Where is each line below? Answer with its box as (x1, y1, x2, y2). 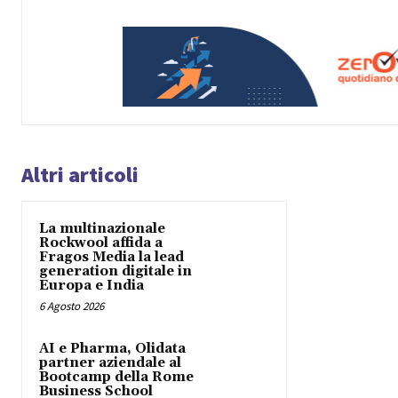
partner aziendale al (39, 354, 181, 372)
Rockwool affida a (39, 235, 163, 252)
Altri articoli (21, 161, 139, 189)
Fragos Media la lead (39, 249, 184, 267)
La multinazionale (39, 220, 165, 238)
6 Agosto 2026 (39, 298, 104, 314)
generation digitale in (39, 263, 192, 281)
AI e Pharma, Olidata (39, 340, 186, 358)
